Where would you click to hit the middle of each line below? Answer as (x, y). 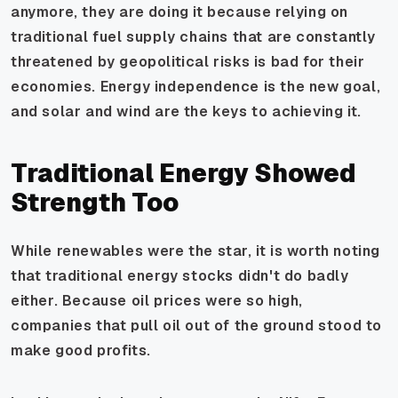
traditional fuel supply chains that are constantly (194, 36)
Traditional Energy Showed (183, 173)
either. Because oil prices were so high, (157, 300)
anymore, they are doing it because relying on (180, 12)
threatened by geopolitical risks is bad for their (188, 61)
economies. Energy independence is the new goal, (196, 86)
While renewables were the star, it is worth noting (196, 251)
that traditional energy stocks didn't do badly (180, 275)
